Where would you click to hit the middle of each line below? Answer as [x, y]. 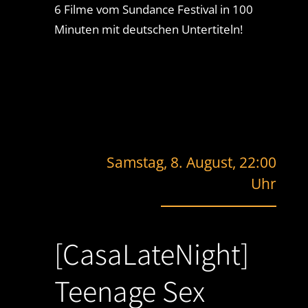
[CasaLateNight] [151, 253]
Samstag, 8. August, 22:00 [192, 162]
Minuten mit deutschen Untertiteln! [148, 29]
